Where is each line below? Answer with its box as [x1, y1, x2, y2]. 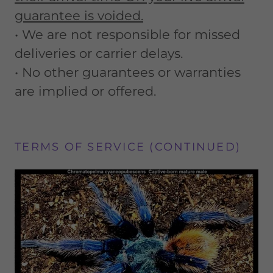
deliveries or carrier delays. [15, 46, 183, 61]
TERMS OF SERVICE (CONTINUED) [15, 140, 241, 154]
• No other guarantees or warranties [15, 65, 241, 80]
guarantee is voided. [15, 8, 143, 23]
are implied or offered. [15, 83, 156, 99]
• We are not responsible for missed [15, 27, 240, 42]
